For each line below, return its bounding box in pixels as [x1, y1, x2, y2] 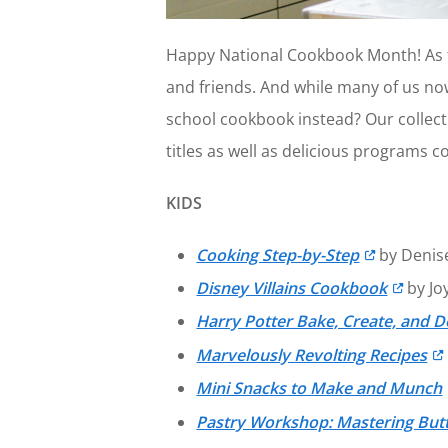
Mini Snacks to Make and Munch [196, 377, 443, 400]
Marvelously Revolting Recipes [196, 343, 428, 366]
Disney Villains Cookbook [196, 277, 388, 299]
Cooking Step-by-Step [196, 243, 360, 266]
